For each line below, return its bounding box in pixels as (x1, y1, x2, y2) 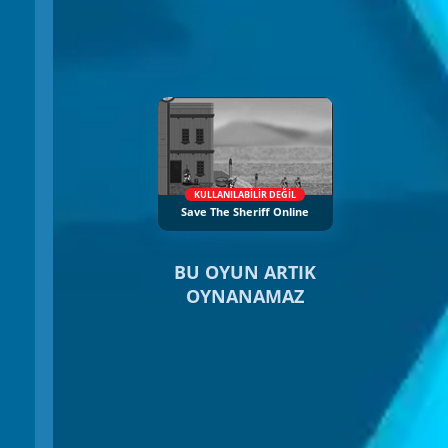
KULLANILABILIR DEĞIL (194, 188, 296, 202)
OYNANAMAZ (186, 284, 304, 309)
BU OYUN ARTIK (174, 260, 316, 285)
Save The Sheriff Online (181, 205, 309, 220)
